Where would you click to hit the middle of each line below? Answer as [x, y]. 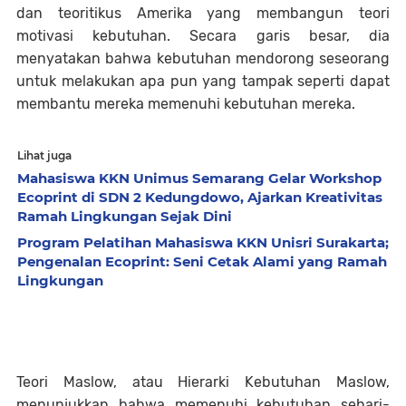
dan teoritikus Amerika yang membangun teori [203, 13]
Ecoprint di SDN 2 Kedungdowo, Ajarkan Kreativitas [200, 197]
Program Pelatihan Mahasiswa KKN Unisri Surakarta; [203, 242]
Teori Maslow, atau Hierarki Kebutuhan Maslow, [203, 382]
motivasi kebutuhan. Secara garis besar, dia [203, 36]
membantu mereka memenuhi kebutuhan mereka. [186, 104]
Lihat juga [44, 155]
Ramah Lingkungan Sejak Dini [125, 216]
